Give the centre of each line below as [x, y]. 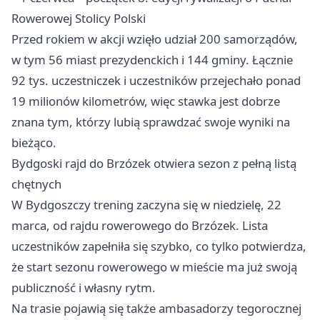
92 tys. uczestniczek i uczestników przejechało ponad [156, 80]
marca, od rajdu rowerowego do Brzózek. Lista [140, 225]
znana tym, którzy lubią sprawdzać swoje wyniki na [151, 122]
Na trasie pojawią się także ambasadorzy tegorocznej [156, 308]
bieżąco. [34, 142]
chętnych [36, 184]
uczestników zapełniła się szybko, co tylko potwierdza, [159, 246]
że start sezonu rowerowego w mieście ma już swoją [154, 267]
